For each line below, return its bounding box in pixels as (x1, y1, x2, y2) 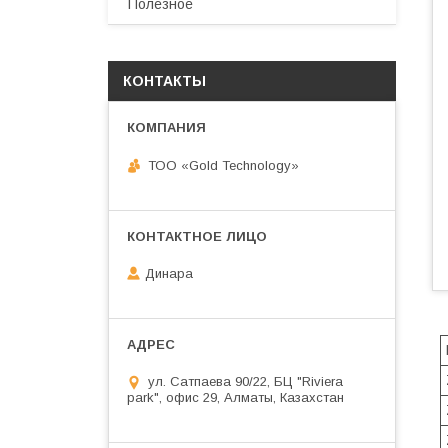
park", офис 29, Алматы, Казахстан (127, 390, 344, 406)
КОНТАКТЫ (123, 73, 206, 89)
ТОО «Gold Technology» (148, 157, 299, 173)
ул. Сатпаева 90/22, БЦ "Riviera (148, 374, 343, 390)
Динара (145, 266, 193, 282)
